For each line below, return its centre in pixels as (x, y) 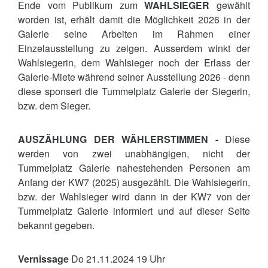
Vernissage (43, 259)
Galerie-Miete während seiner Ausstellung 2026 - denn (134, 77)
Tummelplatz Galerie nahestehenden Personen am (134, 168)
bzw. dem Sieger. (54, 106)
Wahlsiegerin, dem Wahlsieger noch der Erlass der (134, 63)
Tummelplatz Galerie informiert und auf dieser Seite (134, 211)
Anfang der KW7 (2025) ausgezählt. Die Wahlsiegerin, (134, 182)
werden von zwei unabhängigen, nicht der (134, 153)
